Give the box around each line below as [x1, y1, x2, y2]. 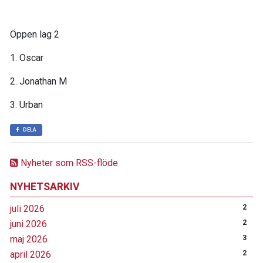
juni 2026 [10, 218, 47, 230]
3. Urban [10, 99, 43, 110]
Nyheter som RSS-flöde [18, 157, 118, 168]
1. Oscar [10, 52, 43, 63]
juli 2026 [10, 203, 45, 214]
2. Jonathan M [10, 76, 67, 87]
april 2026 [10, 249, 51, 260]
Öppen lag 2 [10, 29, 59, 40]
